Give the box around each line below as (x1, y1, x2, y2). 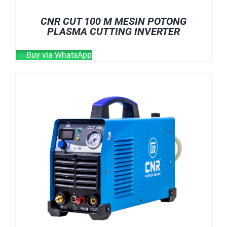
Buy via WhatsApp (24, 50, 92, 60)
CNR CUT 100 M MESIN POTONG (41, 15, 186, 27)
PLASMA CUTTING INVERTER (47, 25, 180, 37)
